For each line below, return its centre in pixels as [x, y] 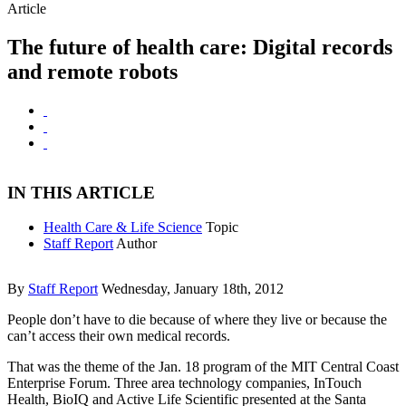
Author [136, 244]
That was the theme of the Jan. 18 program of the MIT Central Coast [203, 367]
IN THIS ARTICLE [81, 192]
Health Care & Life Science [123, 227]
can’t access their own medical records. [119, 336]
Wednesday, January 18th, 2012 [193, 289]
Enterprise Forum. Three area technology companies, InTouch [184, 383]
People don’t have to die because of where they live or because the [197, 320]
